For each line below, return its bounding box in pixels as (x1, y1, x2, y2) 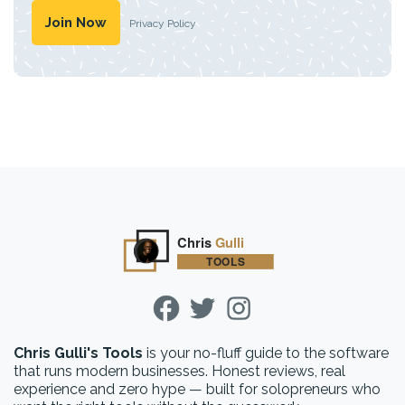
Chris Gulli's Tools (14, 344, 143, 363)
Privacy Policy (129, 16, 196, 30)
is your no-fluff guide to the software (143, 344, 389, 363)
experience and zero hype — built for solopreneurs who (14, 381, 381, 399)
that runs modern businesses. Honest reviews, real (14, 363, 345, 381)
